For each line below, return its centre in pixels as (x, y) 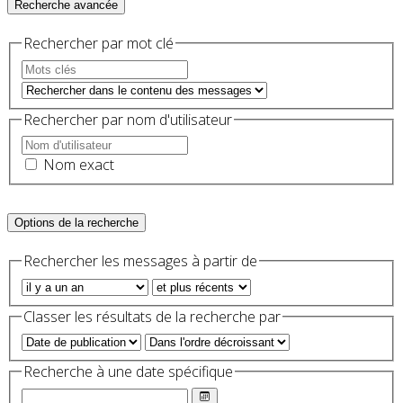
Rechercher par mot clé (99, 44)
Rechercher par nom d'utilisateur (128, 119)
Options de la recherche (76, 223)
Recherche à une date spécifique (128, 372)
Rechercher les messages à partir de (140, 261)
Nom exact (79, 165)
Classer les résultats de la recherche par (152, 316)
